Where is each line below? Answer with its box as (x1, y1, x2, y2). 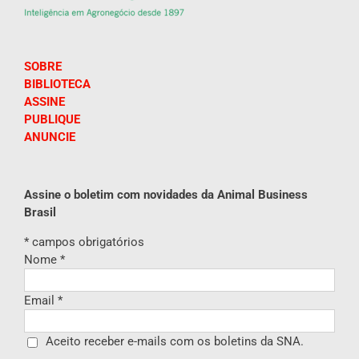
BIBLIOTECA (24, 77, 91, 91)
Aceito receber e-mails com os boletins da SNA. (46, 334, 304, 349)
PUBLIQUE (24, 112, 80, 127)
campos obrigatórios (29, 235, 144, 249)
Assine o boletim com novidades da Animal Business (24, 188, 308, 202)
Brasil (24, 205, 56, 220)
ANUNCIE (24, 130, 75, 144)
